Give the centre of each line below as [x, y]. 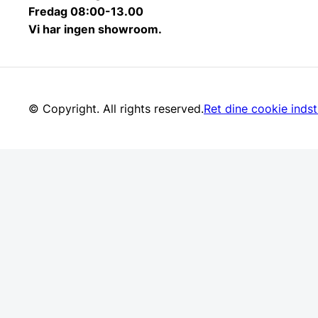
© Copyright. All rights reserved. [116, 108]
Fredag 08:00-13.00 [86, 12]
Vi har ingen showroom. [95, 29]
